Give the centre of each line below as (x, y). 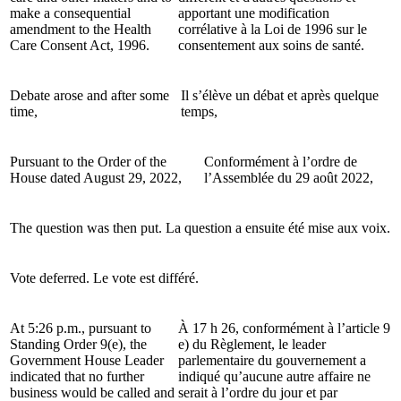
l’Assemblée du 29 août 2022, (289, 177)
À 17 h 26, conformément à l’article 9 (284, 328)
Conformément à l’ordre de (281, 161)
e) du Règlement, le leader (252, 344)
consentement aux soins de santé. (271, 45)
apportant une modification (254, 13)
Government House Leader (87, 360)
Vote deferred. (50, 277)
